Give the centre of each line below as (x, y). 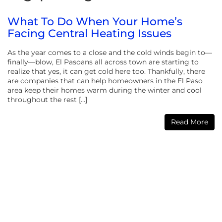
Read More (190, 122)
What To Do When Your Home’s (95, 22)
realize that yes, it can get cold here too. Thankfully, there (106, 71)
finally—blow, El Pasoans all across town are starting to (103, 62)
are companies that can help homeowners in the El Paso (105, 81)
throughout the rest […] (47, 99)
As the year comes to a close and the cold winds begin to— (110, 52)
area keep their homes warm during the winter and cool (105, 90)
